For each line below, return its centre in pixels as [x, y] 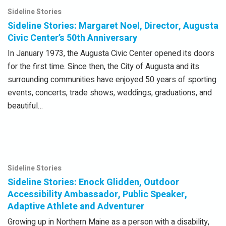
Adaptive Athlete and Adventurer [76, 207]
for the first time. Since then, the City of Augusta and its [103, 67]
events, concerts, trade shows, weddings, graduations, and [110, 93]
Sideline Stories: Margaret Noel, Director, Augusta [113, 26]
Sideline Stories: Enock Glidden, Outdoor [93, 183]
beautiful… [25, 106]
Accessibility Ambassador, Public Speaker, [97, 195]
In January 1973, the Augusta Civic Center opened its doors [111, 54]
